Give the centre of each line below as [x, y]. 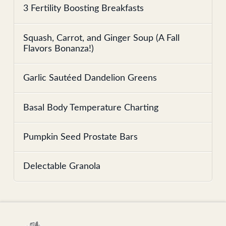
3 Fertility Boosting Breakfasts [84, 9]
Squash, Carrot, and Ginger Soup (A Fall [102, 38]
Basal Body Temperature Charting [91, 107]
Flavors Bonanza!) [59, 48]
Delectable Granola [62, 166]
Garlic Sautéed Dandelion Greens [90, 78]
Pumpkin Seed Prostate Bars [81, 137]
